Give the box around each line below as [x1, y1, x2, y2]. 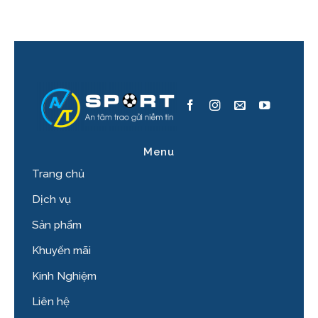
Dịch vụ [32, 192, 71, 206]
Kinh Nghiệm [32, 269, 97, 283]
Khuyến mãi [32, 243, 91, 257]
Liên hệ [32, 295, 70, 308]
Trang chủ [32, 167, 84, 180]
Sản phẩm [32, 218, 82, 231]
